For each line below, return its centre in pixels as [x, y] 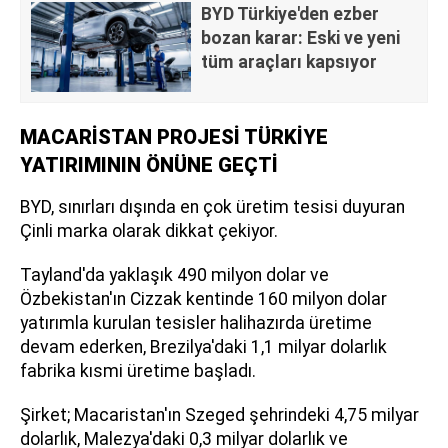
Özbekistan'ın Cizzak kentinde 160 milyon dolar [203, 299]
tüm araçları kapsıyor [289, 62]
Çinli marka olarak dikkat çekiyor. [149, 231]
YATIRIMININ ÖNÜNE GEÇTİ [149, 165]
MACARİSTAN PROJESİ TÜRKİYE [174, 137]
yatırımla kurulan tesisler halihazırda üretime [196, 323]
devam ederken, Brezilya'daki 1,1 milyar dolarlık [203, 347]
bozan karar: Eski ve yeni [300, 38]
